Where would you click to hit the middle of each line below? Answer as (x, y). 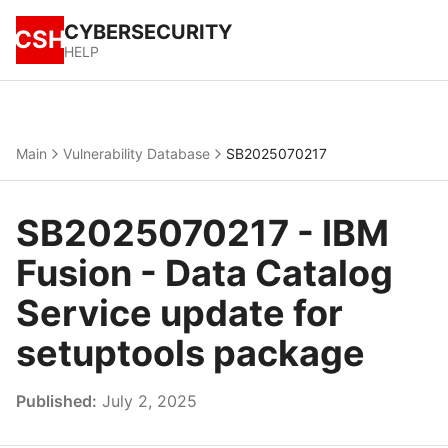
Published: (56, 401)
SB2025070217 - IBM (202, 233)
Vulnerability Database (136, 153)
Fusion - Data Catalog (204, 273)
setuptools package (190, 353)
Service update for (179, 313)
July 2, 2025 (147, 401)
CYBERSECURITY (148, 32)
